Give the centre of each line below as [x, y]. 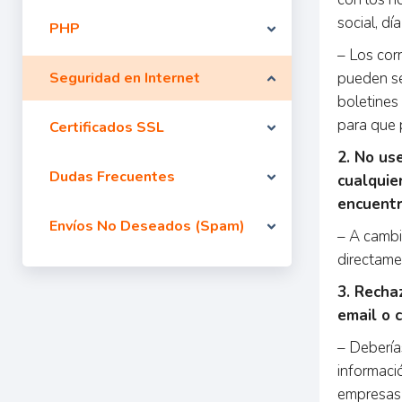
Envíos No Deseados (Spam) [147, 226]
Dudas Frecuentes [112, 177]
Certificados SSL [107, 127]
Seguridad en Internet [125, 78]
